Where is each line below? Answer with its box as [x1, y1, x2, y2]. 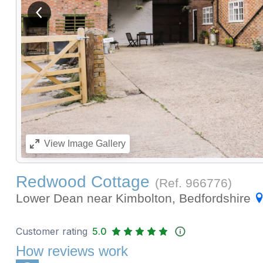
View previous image [39, 12, 119, 22]
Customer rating [15, 225, 87, 238]
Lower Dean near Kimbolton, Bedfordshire [15, 191, 254, 205]
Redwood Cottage [15, 173, 150, 191]
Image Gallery [65, 139, 126, 149]
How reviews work [15, 243, 128, 259]
